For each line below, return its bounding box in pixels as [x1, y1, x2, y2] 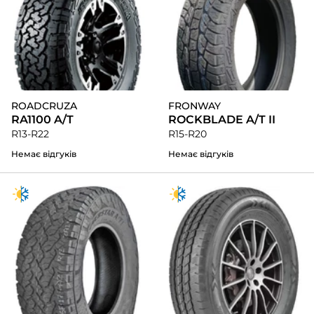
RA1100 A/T [11, 113, 74, 127]
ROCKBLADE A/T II [168, 113, 275, 127]
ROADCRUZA [11, 100, 77, 113]
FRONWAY [168, 100, 221, 113]
